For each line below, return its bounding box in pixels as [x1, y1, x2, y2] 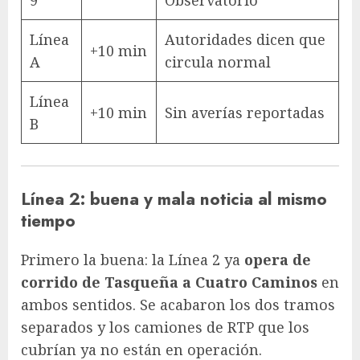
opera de [244, 250, 311, 270]
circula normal [165, 51, 271, 72]
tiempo [21, 207, 76, 233]
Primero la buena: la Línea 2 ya [21, 250, 244, 270]
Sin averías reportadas [165, 102, 325, 122]
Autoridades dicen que [165, 29, 325, 49]
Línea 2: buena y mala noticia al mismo [21, 186, 327, 211]
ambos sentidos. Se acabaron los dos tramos [21, 295, 335, 315]
